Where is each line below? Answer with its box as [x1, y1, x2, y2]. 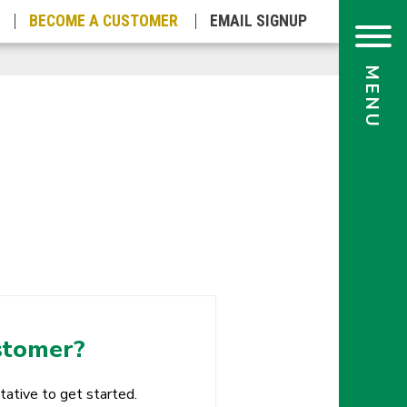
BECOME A [29, 12, 99, 31]
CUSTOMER [103, 12, 178, 31]
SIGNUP [256, 12, 307, 31]
